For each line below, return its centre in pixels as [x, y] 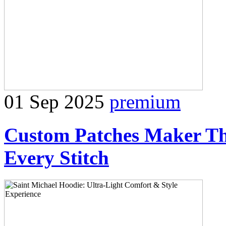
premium [145, 101]
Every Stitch [56, 158]
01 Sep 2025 [54, 101]
